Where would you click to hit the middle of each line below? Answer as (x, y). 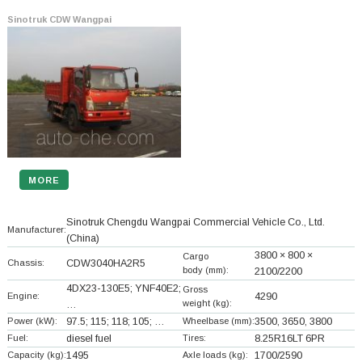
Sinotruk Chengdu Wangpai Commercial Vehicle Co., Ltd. (195, 222)
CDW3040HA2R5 (105, 263)
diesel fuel (88, 338)
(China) (82, 238)
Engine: (23, 295)
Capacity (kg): (36, 354)
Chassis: (25, 262)
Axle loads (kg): (215, 354)
